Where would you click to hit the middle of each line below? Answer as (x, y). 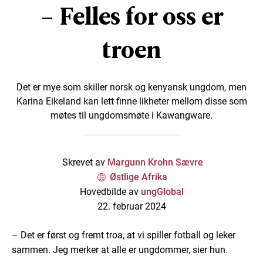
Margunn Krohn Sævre (155, 162)
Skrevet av (84, 162)
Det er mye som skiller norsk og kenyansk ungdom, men (131, 87)
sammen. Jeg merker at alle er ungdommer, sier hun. (120, 249)
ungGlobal (162, 191)
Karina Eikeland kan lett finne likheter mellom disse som (131, 101)
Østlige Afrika (138, 177)
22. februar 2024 (131, 206)
